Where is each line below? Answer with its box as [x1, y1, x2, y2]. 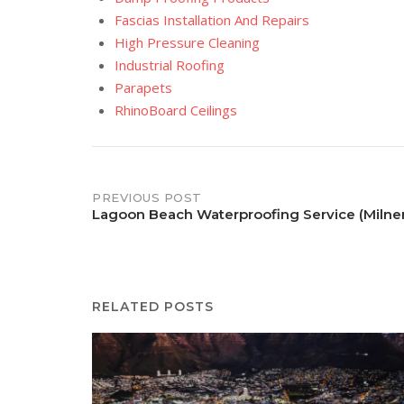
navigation [91, 227, 222, 257]
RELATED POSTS [92, 298, 214, 315]
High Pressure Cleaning [115, 32, 260, 51]
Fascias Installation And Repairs [115, 10, 309, 29]
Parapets [115, 78, 172, 96]
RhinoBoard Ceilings [115, 100, 237, 119]
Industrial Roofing [115, 55, 225, 74]
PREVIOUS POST [92, 189, 202, 205]
